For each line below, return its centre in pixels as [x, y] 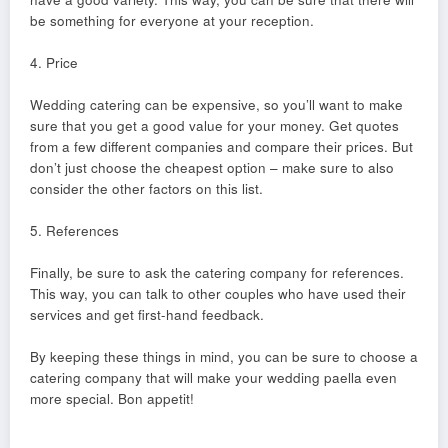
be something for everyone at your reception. [172, 21]
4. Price [54, 63]
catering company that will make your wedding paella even [213, 378]
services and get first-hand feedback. [147, 315]
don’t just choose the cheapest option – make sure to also [212, 168]
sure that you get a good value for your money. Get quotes [214, 126]
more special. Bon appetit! [112, 399]
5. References [74, 231]
